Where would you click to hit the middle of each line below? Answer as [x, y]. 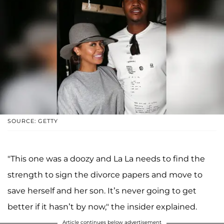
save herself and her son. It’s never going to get [102, 190]
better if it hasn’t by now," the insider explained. [102, 206]
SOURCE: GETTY [33, 121]
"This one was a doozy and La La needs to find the [106, 158]
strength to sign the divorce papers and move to [105, 174]
